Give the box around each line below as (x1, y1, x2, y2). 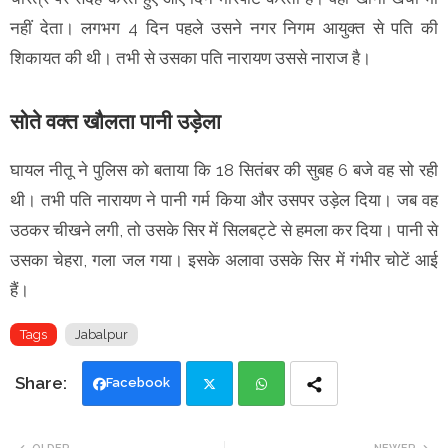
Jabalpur (75, 327, 128, 343)
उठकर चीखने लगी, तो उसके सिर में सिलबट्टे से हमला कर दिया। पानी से (10, 220, 438, 241)
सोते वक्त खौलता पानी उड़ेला (10, 109, 221, 135)
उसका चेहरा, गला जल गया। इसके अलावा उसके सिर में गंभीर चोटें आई (10, 250, 438, 271)
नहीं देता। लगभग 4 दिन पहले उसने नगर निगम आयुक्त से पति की (10, 18, 438, 39)
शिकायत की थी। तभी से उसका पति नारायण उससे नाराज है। (10, 48, 371, 69)
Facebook (106, 375, 170, 391)
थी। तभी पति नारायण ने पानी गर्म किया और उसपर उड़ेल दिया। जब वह (10, 190, 438, 211)
